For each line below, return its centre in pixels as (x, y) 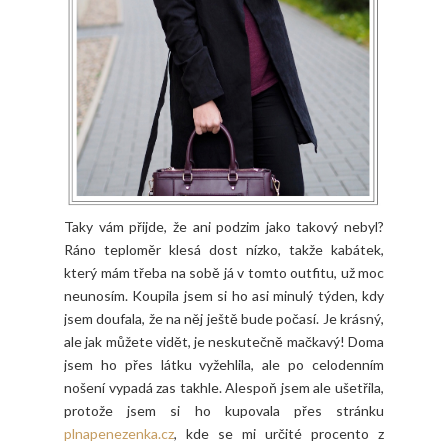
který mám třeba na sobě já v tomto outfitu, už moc (224, 272)
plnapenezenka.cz (119, 433)
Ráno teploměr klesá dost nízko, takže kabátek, (224, 249)
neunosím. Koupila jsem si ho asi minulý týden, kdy (224, 295)
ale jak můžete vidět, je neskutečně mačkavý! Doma (224, 341)
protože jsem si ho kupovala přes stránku (224, 410)
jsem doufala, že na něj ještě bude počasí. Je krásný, (224, 318)
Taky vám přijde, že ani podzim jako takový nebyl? (224, 226)
